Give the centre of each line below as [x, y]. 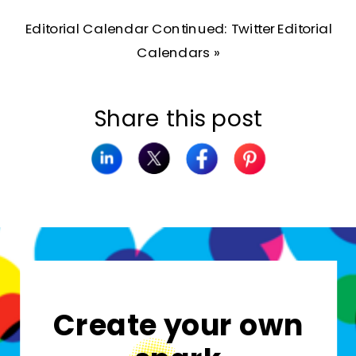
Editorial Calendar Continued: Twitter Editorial [178, 28]
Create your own [179, 325]
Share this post [178, 118]
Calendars [174, 52]
